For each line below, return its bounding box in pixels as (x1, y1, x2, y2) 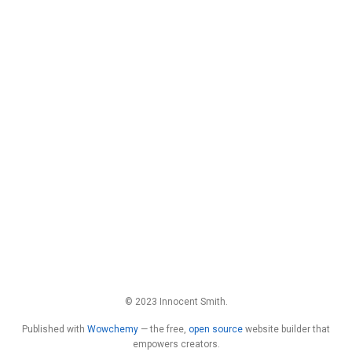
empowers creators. (132, 339, 220, 350)
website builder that (243, 324, 330, 335)
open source (189, 324, 243, 335)
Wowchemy (87, 324, 138, 335)
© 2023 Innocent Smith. (124, 295, 228, 307)
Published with (22, 324, 87, 335)
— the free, (138, 324, 189, 335)
